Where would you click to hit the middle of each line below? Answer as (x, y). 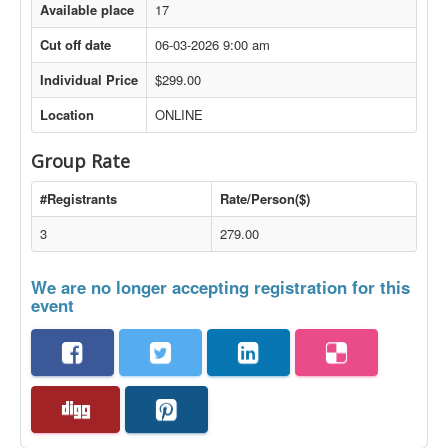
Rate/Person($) (265, 198)
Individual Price (89, 79)
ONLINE (179, 114)
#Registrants (78, 198)
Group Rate (80, 161)
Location (67, 114)
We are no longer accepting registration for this (220, 287)
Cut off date (75, 44)
